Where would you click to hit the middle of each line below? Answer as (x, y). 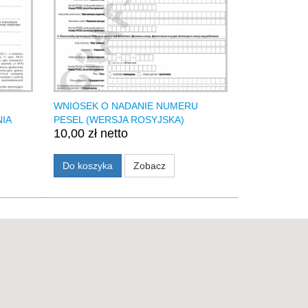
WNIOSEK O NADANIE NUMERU (126, 106)
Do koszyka (88, 166)
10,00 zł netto (91, 134)
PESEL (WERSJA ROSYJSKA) (119, 120)
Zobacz (150, 166)
